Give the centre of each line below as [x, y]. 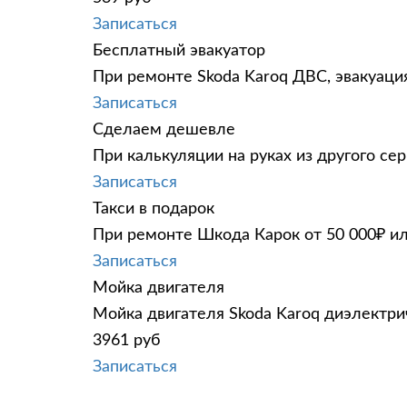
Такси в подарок [154, 208]
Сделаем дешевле [164, 129]
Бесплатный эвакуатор [179, 50]
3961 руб [127, 340]
